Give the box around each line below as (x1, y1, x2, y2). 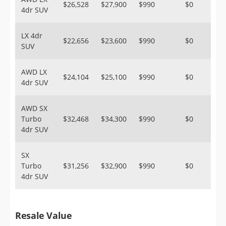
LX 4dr (21, 31, 42, 40)
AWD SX (21, 103, 47, 113)
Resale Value (15, 209, 72, 221)
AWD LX (21, 67, 47, 77)
